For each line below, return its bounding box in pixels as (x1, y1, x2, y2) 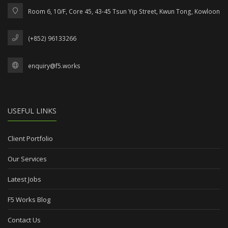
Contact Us (8, 215, 41, 225)
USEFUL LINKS (8, 106, 56, 116)
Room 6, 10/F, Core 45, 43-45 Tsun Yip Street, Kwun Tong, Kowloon (28, 7, 220, 16)
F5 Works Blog (8, 195, 50, 205)
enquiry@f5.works (28, 61, 80, 70)
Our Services (8, 154, 47, 164)
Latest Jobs (8, 175, 41, 184)
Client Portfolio (8, 134, 53, 144)
